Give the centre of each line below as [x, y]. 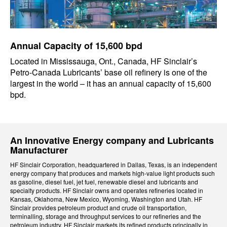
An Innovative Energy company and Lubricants [112, 140]
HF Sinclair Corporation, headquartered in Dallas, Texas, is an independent [113, 164]
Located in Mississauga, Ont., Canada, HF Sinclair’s [104, 61]
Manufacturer [39, 150]
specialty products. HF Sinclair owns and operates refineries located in [107, 190]
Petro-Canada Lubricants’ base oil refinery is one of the [109, 72]
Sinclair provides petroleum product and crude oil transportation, [98, 207]
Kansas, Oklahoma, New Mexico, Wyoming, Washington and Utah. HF [106, 199]
